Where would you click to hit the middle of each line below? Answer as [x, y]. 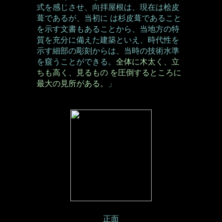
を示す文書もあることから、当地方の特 [108, 29]
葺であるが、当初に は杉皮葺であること [109, 18]
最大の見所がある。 [72, 83]
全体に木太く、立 [147, 62]
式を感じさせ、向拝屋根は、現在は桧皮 [108, 7]
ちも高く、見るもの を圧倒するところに [109, 73]
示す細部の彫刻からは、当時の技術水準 [108, 51]
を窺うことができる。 [76, 62]
